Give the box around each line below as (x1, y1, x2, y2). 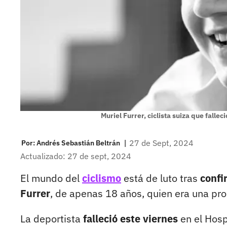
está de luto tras (121, 171, 200, 185)
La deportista (20, 212, 83, 226)
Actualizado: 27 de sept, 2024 (20, 151, 131, 162)
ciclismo (82, 171, 121, 185)
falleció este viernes (83, 212, 178, 226)
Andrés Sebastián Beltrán (36, 138, 120, 147)
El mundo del (20, 171, 82, 185)
